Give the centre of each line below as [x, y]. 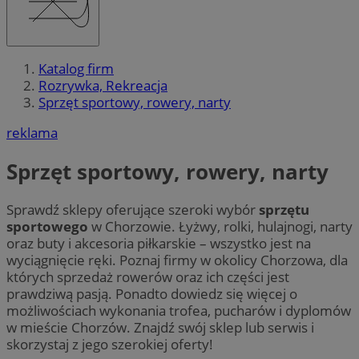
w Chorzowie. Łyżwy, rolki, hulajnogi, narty [222, 227]
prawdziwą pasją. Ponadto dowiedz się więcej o [152, 294]
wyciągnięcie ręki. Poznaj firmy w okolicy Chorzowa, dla [177, 260]
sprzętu [284, 210]
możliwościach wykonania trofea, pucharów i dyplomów [179, 311]
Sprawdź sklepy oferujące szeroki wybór [133, 210]
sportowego [49, 227]
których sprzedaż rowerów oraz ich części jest [148, 277]
